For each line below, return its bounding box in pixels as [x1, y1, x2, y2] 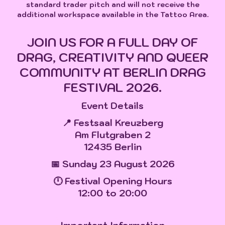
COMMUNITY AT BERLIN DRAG [19, 64, 206, 80]
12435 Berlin [83, 141, 142, 153]
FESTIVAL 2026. [63, 79, 162, 95]
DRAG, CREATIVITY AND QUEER [17, 49, 208, 65]
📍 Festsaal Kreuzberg [62, 117, 163, 129]
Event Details [81, 99, 144, 111]
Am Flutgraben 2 [74, 129, 151, 141]
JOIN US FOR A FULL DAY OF [27, 34, 198, 50]
